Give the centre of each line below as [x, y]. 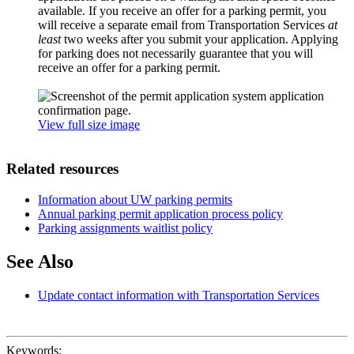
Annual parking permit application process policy [160, 214]
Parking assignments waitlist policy [125, 228]
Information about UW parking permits [135, 200]
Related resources [62, 169]
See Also [40, 262]
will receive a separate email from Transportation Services [183, 24]
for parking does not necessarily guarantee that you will [175, 53]
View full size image [89, 124]
